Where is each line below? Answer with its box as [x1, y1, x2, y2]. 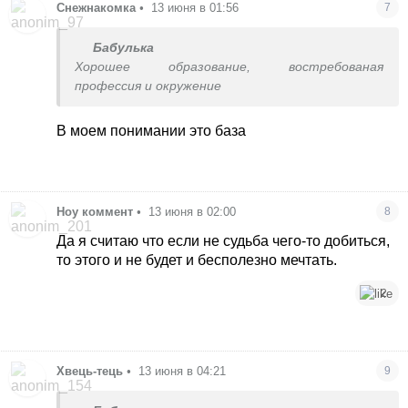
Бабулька [93, 40, 155, 55]
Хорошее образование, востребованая [75, 59, 384, 74]
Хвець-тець [56, 363, 124, 378]
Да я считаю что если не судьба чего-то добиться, [56, 233, 391, 250]
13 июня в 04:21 [138, 363, 227, 378]
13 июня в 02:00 [148, 205, 237, 219]
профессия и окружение [75, 78, 222, 93]
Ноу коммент [56, 205, 134, 219]
